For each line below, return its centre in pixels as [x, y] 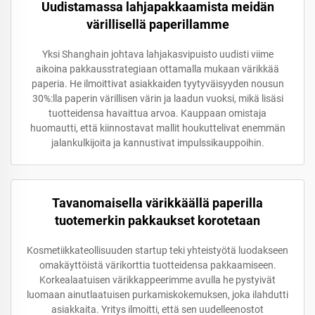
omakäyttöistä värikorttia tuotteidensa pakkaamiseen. [157, 265]
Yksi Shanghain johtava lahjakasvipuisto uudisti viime [157, 54]
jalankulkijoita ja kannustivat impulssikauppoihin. [157, 143]
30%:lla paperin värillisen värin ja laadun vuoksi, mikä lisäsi [157, 98]
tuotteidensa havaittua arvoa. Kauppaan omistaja [157, 113]
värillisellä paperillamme [157, 24]
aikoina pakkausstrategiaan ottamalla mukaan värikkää [157, 69]
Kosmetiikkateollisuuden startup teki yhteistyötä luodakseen [157, 250]
